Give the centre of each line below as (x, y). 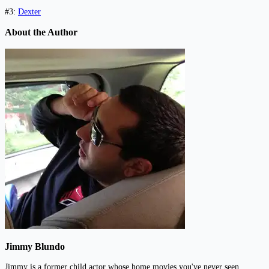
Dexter (29, 11)
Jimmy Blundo (35, 246)
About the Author (41, 32)
